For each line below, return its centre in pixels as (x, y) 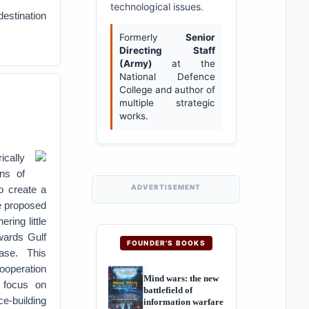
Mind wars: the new (181, 278)
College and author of (167, 90)
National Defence (167, 77)
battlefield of (168, 290)
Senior (200, 37)
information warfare (183, 301)
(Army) (136, 63)
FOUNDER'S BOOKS (166, 243)
